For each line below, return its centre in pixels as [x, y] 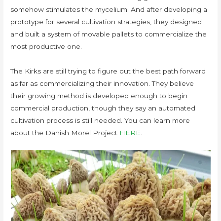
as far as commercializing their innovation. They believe [102, 84]
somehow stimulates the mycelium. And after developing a [109, 10]
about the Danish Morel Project [65, 133]
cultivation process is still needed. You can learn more [100, 121]
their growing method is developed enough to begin [99, 96]
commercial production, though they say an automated [103, 108]
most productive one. [46, 47]
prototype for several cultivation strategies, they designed [106, 22]
